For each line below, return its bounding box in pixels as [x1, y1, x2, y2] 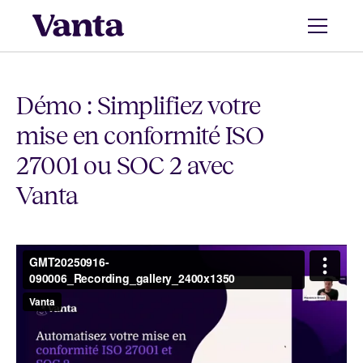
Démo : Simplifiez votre [16, 93, 261, 119]
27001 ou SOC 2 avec [16, 153, 234, 179]
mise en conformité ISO [16, 123, 263, 149]
